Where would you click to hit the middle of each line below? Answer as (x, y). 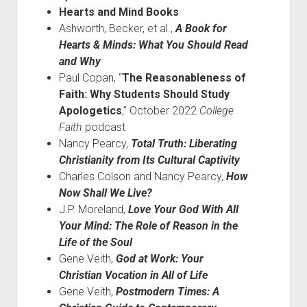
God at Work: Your (159, 259)
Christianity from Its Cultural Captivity (149, 160)
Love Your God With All (183, 209)
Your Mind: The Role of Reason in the (148, 226)
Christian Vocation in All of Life (133, 275)
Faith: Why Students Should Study (144, 94)
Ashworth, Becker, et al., (117, 28)
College (216, 111)
